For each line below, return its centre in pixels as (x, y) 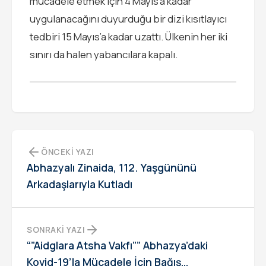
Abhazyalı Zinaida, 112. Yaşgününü (112, 168)
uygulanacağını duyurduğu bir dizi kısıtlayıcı (128, 19)
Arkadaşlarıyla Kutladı (80, 184)
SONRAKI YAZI (56, 229)
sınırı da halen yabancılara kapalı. (104, 55)
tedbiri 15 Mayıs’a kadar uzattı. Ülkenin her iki (129, 37)
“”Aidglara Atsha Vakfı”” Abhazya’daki (117, 246)
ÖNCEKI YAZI (68, 152)
